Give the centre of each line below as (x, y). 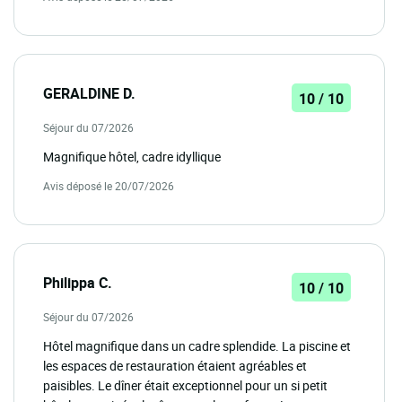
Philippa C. (78, 282)
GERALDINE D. (89, 93)
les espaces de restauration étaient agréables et (175, 365)
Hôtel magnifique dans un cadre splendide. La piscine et (197, 345)
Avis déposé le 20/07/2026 (109, 185)
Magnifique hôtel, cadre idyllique (132, 156)
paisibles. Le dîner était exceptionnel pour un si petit (185, 385)
